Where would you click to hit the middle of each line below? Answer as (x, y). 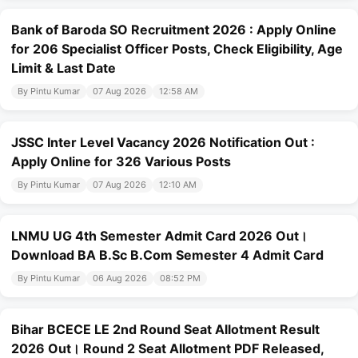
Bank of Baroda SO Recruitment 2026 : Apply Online (174, 30)
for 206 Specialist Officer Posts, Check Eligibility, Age (177, 49)
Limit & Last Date (64, 68)
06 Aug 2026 (120, 278)
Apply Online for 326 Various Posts (121, 162)
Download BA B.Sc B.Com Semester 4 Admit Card (167, 255)
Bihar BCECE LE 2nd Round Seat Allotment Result (165, 330)
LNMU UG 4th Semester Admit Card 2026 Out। (159, 236)
